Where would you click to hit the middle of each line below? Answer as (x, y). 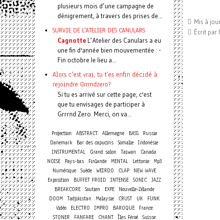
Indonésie (148, 143)
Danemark (61, 143)
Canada (148, 152)
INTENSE (119, 180)
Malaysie (105, 199)
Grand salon (103, 152)
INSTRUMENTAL (69, 152)
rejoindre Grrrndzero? (82, 84)
